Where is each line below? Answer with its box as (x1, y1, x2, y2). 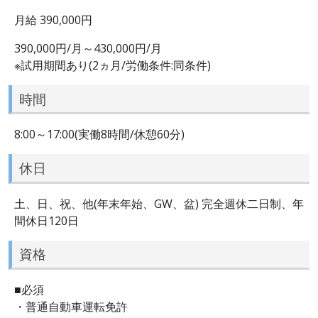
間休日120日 (14, 212, 79, 229)
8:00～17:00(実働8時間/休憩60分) (14, 126, 185, 143)
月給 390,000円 (14, 11, 92, 28)
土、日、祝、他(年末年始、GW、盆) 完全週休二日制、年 (14, 195, 304, 212)
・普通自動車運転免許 (14, 298, 128, 314)
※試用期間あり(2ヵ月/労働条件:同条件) (14, 57, 211, 73)
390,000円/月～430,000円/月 (14, 40, 162, 56)
